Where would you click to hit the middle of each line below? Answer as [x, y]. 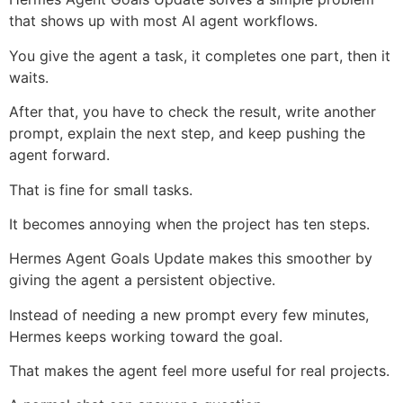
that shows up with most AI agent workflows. [163, 21]
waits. [29, 77]
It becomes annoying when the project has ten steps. [189, 224]
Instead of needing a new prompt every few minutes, [189, 314]
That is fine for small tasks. [101, 189]
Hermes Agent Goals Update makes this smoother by [191, 259]
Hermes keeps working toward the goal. [146, 336]
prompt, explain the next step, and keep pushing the [187, 134]
